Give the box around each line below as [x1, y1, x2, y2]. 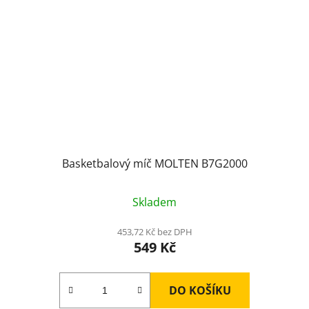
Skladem [132, 194, 177, 210]
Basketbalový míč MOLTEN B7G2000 [61, 155, 248, 171]
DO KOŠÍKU [169, 282, 231, 298]
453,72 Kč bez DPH [117, 225, 192, 238]
